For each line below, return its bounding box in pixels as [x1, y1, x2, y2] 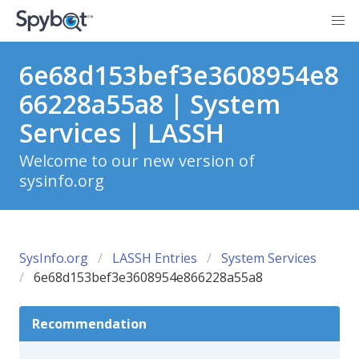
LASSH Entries [112, 249, 197, 267]
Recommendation [32, 315, 147, 333]
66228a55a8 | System [19, 87, 280, 121]
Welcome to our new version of [19, 150, 255, 171]
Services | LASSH [19, 115, 224, 150]
